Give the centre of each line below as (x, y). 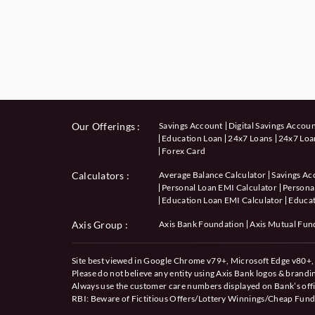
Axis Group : (100, 224)
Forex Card (184, 150)
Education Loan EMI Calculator (223, 200)
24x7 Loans (250, 138)
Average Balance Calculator (213, 174)
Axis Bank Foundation (202, 224)
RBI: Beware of (102, 298)
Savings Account (191, 125)
